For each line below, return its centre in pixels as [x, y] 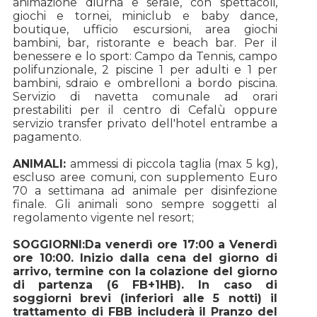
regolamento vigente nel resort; [103, 217]
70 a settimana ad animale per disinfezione [145, 190]
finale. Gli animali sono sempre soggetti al [145, 204]
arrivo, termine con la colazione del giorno [145, 271]
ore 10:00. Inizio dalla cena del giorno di [145, 258]
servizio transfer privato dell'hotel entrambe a [145, 123]
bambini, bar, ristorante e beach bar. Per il [145, 42]
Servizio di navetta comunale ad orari [145, 96]
